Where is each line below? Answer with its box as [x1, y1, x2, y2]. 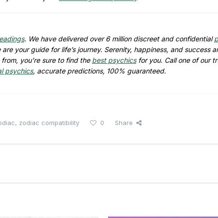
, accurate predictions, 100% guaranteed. [33, 66, 166, 75]
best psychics [92, 55, 136, 64]
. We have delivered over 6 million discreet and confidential [24, 34, 214, 43]
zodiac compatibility [19, 118, 79, 127]
